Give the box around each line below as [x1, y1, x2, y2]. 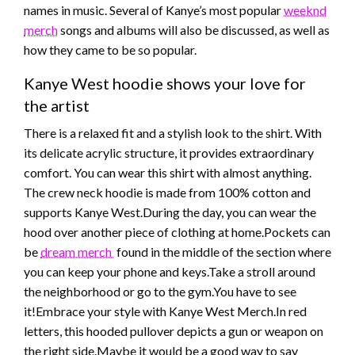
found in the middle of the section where [114, 244, 331, 260]
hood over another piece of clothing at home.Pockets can [24, 224, 330, 240]
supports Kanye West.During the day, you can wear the [24, 204, 316, 220]
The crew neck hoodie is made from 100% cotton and [24, 185, 311, 200]
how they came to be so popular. [24, 42, 197, 58]
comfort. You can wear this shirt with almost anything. [24, 165, 311, 181]
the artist [24, 96, 90, 116]
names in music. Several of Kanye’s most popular [24, 2, 284, 18]
